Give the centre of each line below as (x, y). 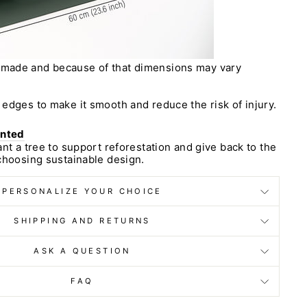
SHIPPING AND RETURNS (82, 221)
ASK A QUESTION (82, 251)
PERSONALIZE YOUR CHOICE (82, 191)
